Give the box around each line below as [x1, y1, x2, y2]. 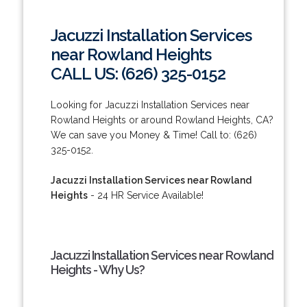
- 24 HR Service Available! [87, 189, 204, 201]
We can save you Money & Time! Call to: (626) [50, 129, 257, 140]
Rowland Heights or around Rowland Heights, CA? [50, 114, 273, 125]
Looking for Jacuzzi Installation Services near [50, 99, 249, 110]
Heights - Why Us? [50, 262, 145, 277]
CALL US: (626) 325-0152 [50, 63, 225, 84]
